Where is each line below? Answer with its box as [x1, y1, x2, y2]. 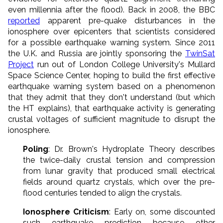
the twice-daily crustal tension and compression [23, 155, 215, 165]
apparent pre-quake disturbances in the [40, 15, 215, 25]
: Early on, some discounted [109, 207, 216, 217]
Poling [23, 144, 48, 154]
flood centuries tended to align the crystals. [23, 188, 182, 198]
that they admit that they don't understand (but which [8, 92, 215, 102]
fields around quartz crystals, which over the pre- [23, 177, 215, 187]
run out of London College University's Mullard [34, 59, 215, 69]
